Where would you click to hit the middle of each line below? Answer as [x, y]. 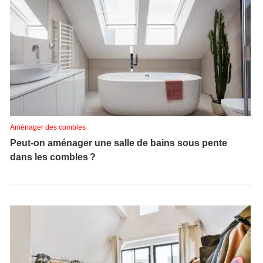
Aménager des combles [48, 127]
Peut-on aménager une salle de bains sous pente [119, 143]
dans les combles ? [53, 157]
